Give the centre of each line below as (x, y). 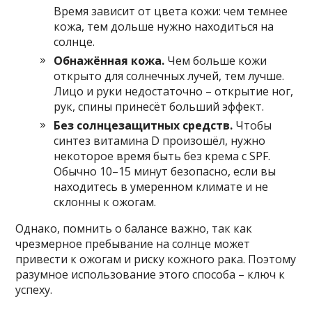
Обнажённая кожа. (109, 60)
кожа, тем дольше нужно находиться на (164, 26)
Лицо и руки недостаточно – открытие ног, (174, 91)
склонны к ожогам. (105, 202)
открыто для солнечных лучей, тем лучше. (169, 76)
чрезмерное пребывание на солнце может (133, 243)
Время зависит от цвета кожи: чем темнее (171, 11)
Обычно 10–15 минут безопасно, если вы (165, 171)
